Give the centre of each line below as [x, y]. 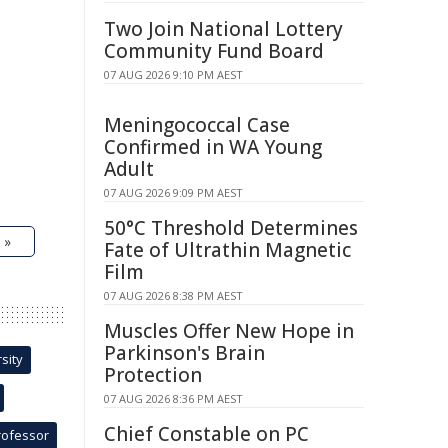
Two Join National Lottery [223, 29]
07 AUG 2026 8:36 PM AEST [173, 398]
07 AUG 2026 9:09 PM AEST [173, 192]
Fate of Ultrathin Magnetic [227, 250]
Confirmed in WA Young [213, 147]
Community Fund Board [214, 51]
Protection [153, 375]
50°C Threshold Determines [231, 228]
